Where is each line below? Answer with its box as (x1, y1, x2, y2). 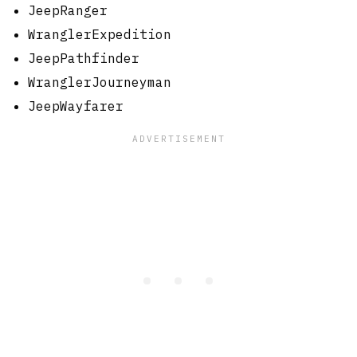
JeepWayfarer (28, 97, 124, 114)
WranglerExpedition (28, 25, 171, 42)
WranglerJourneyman (28, 73, 171, 90)
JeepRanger (28, 2, 108, 18)
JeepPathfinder (28, 49, 139, 66)
